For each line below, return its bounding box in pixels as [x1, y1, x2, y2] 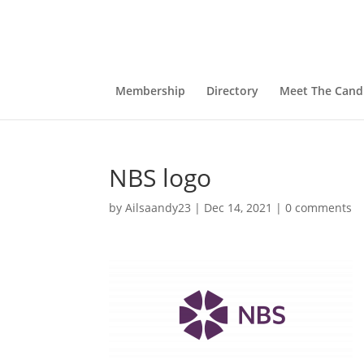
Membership [115, 83, 185, 98]
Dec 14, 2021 [204, 200, 273, 215]
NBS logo [109, 161, 212, 194]
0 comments [285, 200, 353, 215]
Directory [206, 83, 258, 98]
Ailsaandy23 [125, 200, 192, 215]
